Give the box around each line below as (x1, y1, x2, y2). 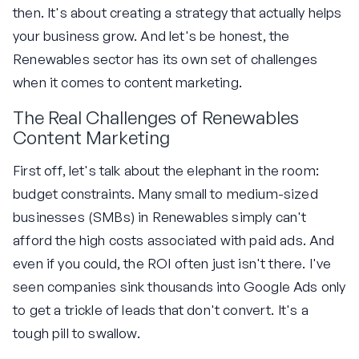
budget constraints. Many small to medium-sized (13, 185, 318, 203)
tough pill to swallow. (13, 325, 140, 342)
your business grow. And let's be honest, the (13, 26, 290, 44)
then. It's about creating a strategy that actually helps (13, 3, 342, 21)
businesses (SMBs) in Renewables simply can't (13, 208, 307, 226)
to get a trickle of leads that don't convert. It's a (13, 301, 309, 319)
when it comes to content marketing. (13, 73, 242, 91)
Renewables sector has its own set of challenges (13, 50, 317, 67)
